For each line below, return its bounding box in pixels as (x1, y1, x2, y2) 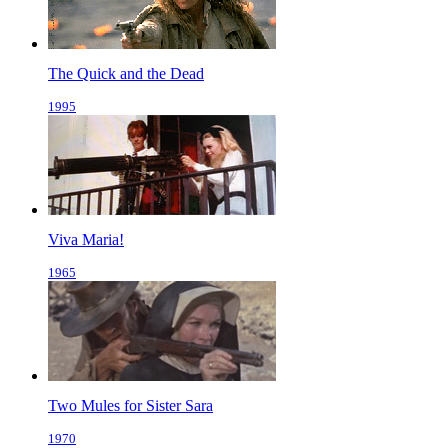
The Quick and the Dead (48, 65, 204, 83)
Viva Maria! (48, 231, 124, 249)
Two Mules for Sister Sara (48, 397, 213, 415)
